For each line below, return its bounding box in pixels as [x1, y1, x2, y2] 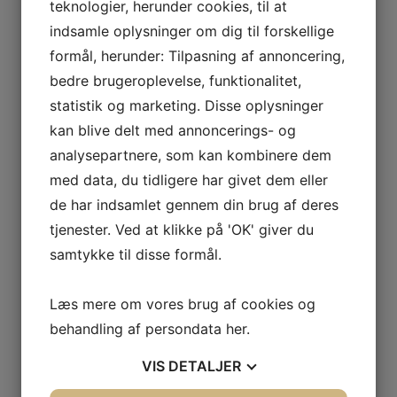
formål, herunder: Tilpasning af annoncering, [50, 47, 345, 65]
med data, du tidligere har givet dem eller [50, 171, 328, 189]
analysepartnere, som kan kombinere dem [50, 146, 331, 164]
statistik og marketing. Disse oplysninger [50, 97, 323, 114]
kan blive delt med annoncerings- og [50, 121, 296, 139]
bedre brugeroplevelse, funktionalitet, [50, 72, 301, 90]
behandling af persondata [50, 320, 226, 338]
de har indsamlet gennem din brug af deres [50, 196, 339, 214]
